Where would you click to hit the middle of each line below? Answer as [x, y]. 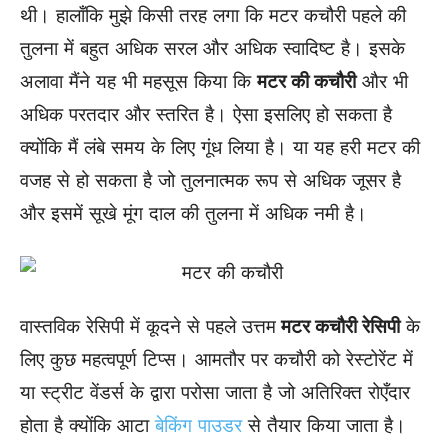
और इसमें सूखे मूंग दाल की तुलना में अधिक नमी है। [193, 213]
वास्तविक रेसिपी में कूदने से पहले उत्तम [148, 326]
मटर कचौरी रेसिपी [338, 326]
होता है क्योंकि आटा [87, 425]
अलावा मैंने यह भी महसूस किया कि [138, 81]
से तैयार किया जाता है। [324, 425]
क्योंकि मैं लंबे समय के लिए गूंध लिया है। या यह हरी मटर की [220, 147]
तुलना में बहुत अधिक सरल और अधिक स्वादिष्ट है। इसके [212, 48]
